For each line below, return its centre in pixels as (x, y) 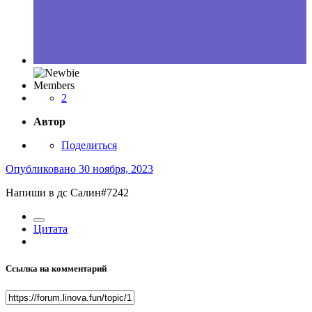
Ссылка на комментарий (56, 269)
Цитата (50, 229)
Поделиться (89, 146)
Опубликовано (42, 169)
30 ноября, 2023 (116, 169)
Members (54, 86)
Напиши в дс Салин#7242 (67, 193)
